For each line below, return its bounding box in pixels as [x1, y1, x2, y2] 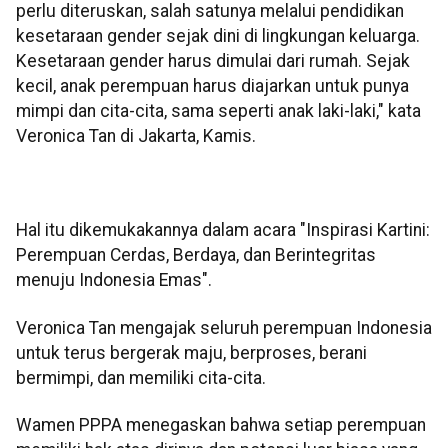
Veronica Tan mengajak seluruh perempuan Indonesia [16, 317, 432, 338]
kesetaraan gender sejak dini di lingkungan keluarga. [16, 25, 420, 46]
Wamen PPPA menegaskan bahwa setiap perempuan [16, 415, 426, 436]
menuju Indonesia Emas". [16, 270, 212, 291]
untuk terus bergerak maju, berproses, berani [16, 342, 367, 363]
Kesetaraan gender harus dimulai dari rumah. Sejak [16, 50, 410, 71]
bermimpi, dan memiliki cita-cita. [16, 367, 266, 388]
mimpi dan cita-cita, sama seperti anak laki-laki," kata [16, 100, 421, 121]
